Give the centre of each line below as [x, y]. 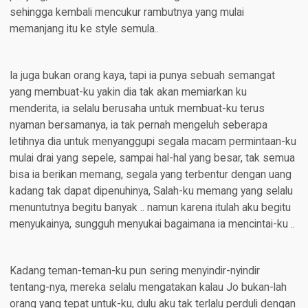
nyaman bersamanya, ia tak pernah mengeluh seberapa [138, 125]
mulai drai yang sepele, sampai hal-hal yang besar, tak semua [152, 158]
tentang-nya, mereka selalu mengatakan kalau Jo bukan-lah [148, 288]
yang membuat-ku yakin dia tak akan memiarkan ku [128, 92]
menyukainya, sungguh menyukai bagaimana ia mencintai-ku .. [152, 224]
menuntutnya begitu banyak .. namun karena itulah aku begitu [150, 208]
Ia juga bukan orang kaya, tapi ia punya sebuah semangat [142, 76]
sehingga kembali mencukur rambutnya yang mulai [126, 13]
